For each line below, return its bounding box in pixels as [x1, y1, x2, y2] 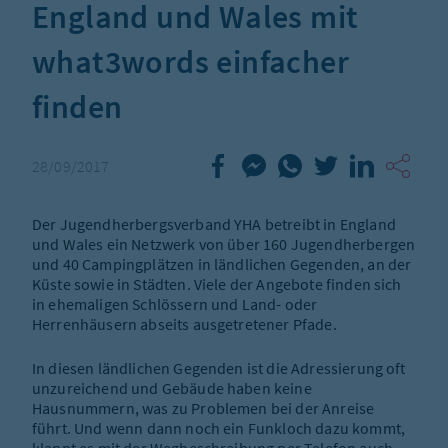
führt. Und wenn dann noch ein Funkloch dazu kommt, [32, 418, 406, 439]
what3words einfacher [32, 42, 349, 83]
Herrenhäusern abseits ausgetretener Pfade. [32, 314, 337, 335]
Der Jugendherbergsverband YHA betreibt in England [32, 214, 396, 235]
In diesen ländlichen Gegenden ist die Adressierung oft [32, 358, 406, 379]
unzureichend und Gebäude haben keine [32, 378, 312, 399]
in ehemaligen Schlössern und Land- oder [32, 294, 318, 315]
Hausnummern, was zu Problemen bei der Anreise [32, 398, 375, 419]
